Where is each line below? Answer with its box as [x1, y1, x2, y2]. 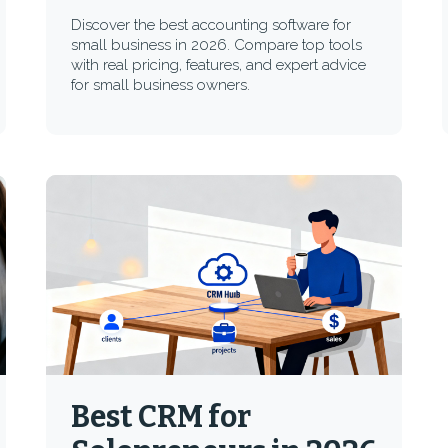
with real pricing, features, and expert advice [70, 56, 366, 74]
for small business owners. [70, 76, 250, 94]
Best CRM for [70, 399, 251, 435]
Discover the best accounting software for [70, 16, 351, 34]
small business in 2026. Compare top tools [70, 36, 362, 54]
